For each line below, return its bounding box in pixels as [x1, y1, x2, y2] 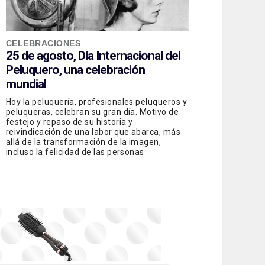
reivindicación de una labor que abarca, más [6, 127, 181, 137]
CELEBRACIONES [6, 38, 81, 48]
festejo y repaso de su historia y [6, 117, 133, 127]
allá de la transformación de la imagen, [6, 137, 161, 147]
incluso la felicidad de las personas [6, 147, 144, 157]
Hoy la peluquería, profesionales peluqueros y [6, 96, 187, 106]
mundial [6, 76, 46, 91]
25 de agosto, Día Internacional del [6, 48, 180, 63]
